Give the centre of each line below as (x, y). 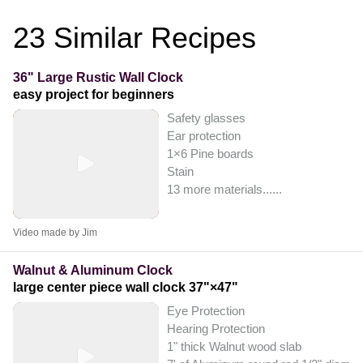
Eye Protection (206, 310)
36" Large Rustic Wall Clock (98, 77)
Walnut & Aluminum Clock (93, 270)
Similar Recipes (151, 38)
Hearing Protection (216, 328)
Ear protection (204, 135)
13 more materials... (220, 189)
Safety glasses (206, 117)
